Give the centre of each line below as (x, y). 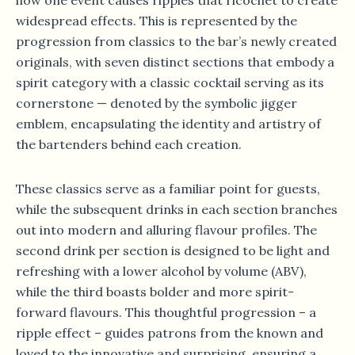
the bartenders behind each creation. (129, 144)
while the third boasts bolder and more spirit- (155, 291)
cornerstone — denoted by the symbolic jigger (157, 103)
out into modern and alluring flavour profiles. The (166, 229)
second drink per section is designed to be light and (173, 250)
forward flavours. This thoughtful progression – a (166, 312)
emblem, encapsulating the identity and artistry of (168, 123)
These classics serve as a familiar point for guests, (168, 188)
